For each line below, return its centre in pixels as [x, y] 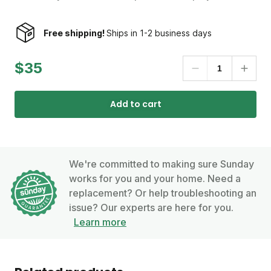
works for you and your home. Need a [155, 178]
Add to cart [135, 104]
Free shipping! [75, 33]
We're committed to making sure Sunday [162, 164]
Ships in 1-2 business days [159, 33]
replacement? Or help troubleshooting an [163, 193]
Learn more [100, 222]
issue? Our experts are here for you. [151, 207]
